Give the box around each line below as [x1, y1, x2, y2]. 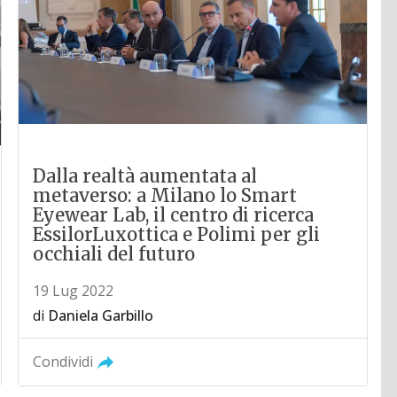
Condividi [33, 352, 94, 372]
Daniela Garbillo [48, 306, 154, 326]
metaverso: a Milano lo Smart [33, 184, 298, 207]
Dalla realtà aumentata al [33, 165, 258, 188]
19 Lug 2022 [33, 281, 114, 301]
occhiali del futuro [33, 243, 196, 266]
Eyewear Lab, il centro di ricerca [33, 204, 315, 227]
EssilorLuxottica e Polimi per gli [33, 223, 321, 246]
